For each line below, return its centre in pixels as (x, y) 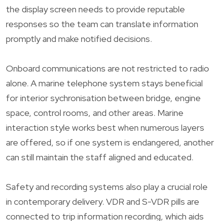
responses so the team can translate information (102, 24)
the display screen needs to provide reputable (95, 9)
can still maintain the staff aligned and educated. (100, 157)
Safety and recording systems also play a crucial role (107, 186)
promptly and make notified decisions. (79, 38)
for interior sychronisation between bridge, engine (103, 98)
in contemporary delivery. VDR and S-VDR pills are (103, 201)
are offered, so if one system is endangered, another (110, 142)
